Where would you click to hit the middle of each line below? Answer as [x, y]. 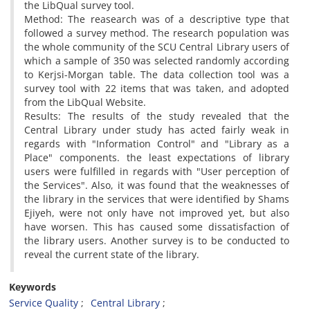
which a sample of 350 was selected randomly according [157, 61]
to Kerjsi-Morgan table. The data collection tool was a [157, 74]
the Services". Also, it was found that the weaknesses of [157, 185]
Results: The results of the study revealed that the [157, 116]
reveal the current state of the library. [112, 254]
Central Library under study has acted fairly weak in [157, 130]
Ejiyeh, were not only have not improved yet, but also [157, 213]
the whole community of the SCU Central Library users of [157, 47]
